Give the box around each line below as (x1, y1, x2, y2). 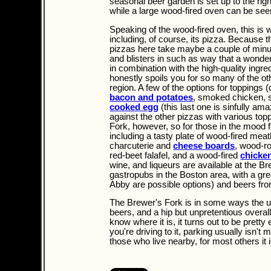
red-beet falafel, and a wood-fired (109, 150, 241, 160)
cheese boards (173, 140, 235, 151)
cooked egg (109, 102, 159, 112)
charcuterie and (109, 140, 174, 151)
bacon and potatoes (109, 92, 194, 102)
